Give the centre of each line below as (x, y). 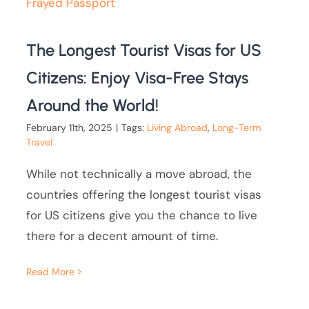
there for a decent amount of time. (122, 236)
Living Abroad (178, 128)
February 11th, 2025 (70, 128)
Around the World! (93, 106)
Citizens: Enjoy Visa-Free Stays (138, 78)
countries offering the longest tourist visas (144, 195)
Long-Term (237, 128)
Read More (51, 272)
